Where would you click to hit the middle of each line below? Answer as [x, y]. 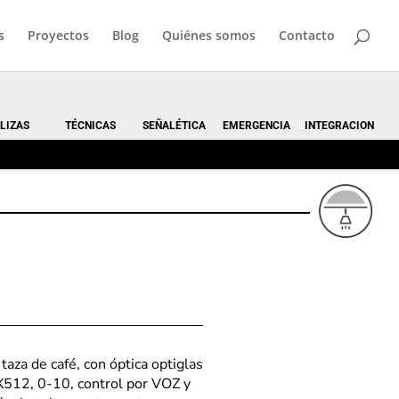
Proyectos [58, 35]
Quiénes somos [209, 35]
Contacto [307, 35]
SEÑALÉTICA [174, 126]
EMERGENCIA [257, 126]
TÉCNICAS [91, 126]
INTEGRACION [340, 126]
